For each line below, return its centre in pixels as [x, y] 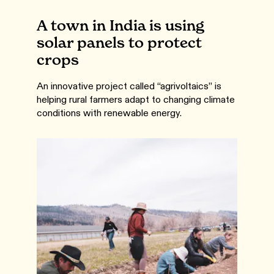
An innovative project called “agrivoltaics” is [129, 86]
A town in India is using [120, 25]
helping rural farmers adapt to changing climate [136, 99]
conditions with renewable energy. [109, 113]
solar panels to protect [119, 43]
